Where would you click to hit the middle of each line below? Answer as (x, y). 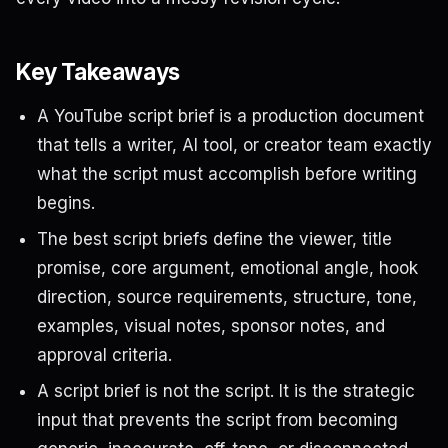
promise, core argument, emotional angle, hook (227, 268)
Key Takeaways (98, 71)
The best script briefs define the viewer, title (214, 239)
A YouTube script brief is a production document (230, 115)
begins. (65, 202)
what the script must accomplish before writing (226, 173)
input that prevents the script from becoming (217, 420)
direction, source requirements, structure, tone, (226, 297)
